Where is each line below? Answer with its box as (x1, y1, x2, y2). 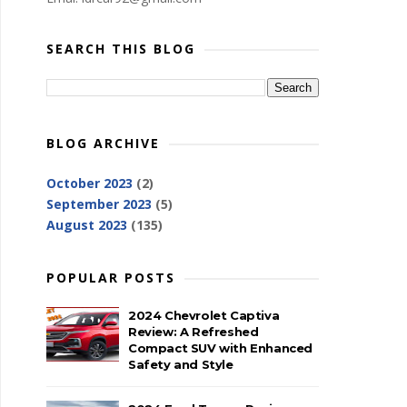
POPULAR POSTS (46, 269, 175, 286)
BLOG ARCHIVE (46, 134, 160, 152)
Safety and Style (128, 357, 233, 372)
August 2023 (46, 215, 127, 233)
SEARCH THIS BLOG (46, 40, 195, 57)
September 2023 (46, 194, 152, 213)
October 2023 (46, 174, 133, 192)
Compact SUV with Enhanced (128, 341, 313, 355)
